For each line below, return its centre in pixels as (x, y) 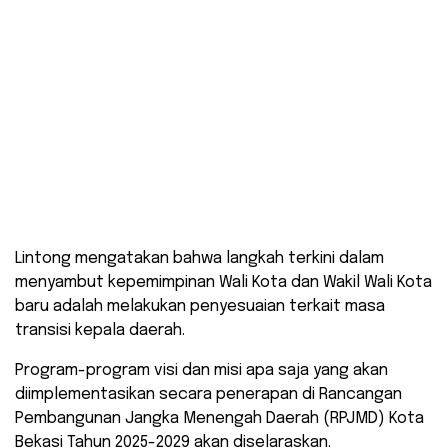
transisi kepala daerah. (100, 331)
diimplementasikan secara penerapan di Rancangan (208, 395)
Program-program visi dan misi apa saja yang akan (201, 371)
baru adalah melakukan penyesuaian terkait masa (200, 307)
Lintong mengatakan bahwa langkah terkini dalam (199, 259)
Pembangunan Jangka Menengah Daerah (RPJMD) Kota (219, 419)
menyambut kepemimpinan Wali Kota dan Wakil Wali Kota (223, 283)
